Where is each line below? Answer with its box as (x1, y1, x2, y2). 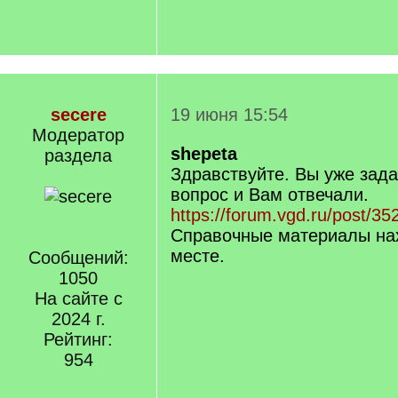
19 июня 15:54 (171, 105, 288, 124)
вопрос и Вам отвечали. (171, 185, 369, 204)
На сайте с (34, 289, 123, 308)
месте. (171, 246, 225, 266)
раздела (44, 146, 112, 165)
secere (50, 105, 107, 124)
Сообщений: (28, 248, 129, 267)
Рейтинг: (44, 330, 113, 349)
